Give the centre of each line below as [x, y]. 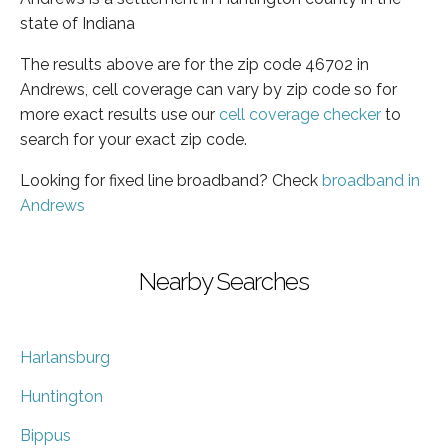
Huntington [61, 396]
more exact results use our [119, 114]
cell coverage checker [300, 114]
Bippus [45, 435]
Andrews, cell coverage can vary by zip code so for [208, 89]
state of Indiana [77, 23]
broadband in [371, 180]
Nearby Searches [224, 281]
